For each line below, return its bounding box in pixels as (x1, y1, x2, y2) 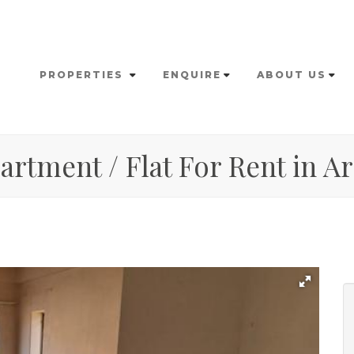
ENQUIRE (163, 69, 221, 81)
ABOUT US (257, 69, 326, 81)
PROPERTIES (40, 69, 127, 81)
